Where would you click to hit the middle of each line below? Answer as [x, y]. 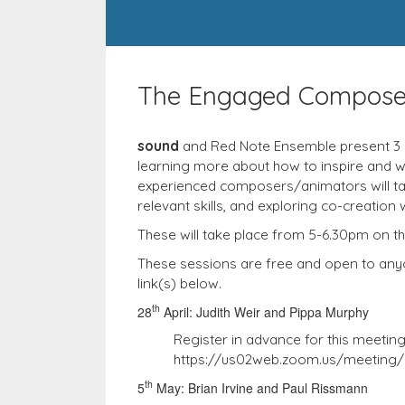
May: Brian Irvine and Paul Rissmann [260, 387]
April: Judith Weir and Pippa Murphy [264, 311]
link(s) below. [179, 283]
